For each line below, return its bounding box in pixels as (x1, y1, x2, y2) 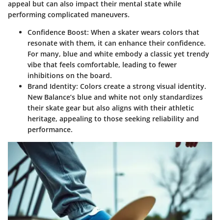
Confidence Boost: (27, 27, 89, 37)
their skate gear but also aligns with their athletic (27, 103, 194, 112)
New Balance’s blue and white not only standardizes (27, 92, 203, 102)
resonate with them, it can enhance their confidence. (27, 38, 206, 48)
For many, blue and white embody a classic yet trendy (27, 49, 209, 58)
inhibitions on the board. (27, 70, 112, 80)
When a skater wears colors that (89, 27, 199, 37)
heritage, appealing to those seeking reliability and (27, 113, 199, 123)
